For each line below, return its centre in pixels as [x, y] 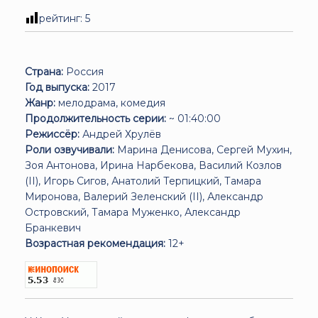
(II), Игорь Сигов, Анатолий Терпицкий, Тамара [143, 181]
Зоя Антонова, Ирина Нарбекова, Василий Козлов [153, 165]
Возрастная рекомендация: [95, 243]
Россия [83, 71]
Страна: [44, 71]
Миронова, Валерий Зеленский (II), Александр [144, 196]
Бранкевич [53, 227]
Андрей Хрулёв [120, 134]
